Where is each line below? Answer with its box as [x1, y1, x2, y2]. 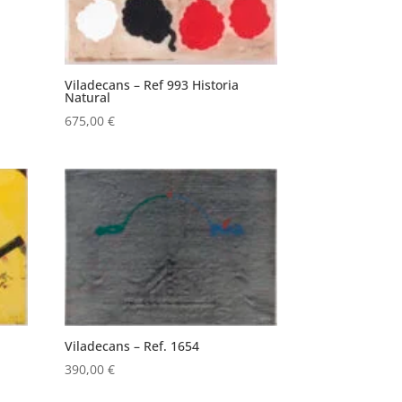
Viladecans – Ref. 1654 [65, 336, 200, 354]
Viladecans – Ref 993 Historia [65, 75, 240, 93]
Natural [65, 88, 111, 106]
